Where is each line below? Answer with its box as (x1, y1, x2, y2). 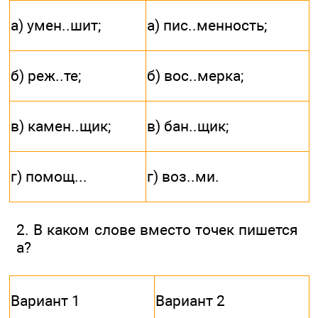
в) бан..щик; (147, 117, 229, 136)
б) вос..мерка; (147, 67, 243, 85)
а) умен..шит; (11, 16, 101, 35)
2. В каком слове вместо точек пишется (16, 221, 298, 239)
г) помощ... (11, 168, 87, 186)
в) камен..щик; (11, 117, 111, 136)
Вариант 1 (11, 292, 80, 310)
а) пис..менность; (147, 16, 267, 35)
